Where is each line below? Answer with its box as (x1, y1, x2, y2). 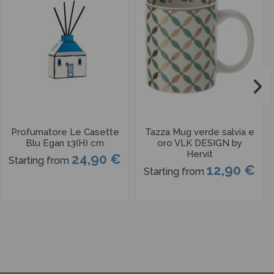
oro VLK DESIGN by (157, 138, 242, 149)
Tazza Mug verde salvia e (144, 127, 254, 138)
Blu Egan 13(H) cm (26, 138, 104, 149)
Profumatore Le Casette (10, 127, 119, 138)
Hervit (186, 149, 213, 160)
